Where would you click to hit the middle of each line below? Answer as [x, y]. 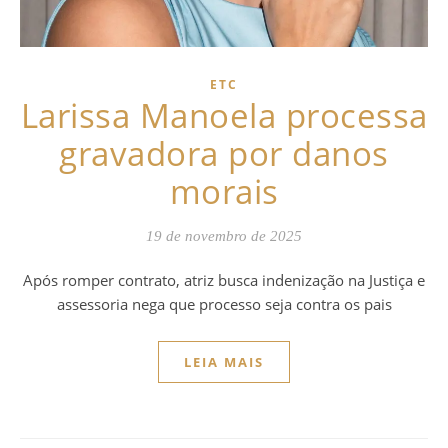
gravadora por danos [224, 154]
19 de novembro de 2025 [224, 236]
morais [224, 192]
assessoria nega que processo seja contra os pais [224, 304]
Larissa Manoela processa [224, 116]
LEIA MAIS [224, 362]
